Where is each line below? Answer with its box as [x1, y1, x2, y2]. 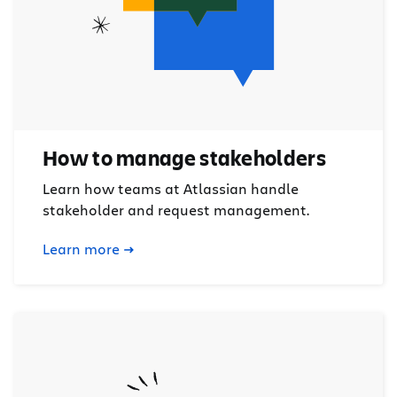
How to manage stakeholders [43, 144, 326, 173]
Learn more [43, 239, 120, 259]
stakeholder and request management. [43, 200, 309, 220]
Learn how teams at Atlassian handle [43, 179, 299, 198]
